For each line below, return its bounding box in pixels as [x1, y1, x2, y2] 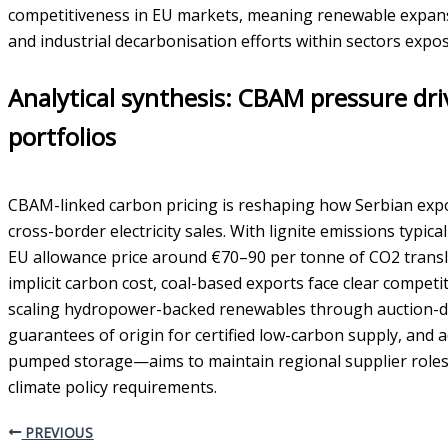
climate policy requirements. [8, 375, 217, 398]
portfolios [8, 119, 116, 153]
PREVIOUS [21, 422, 94, 442]
